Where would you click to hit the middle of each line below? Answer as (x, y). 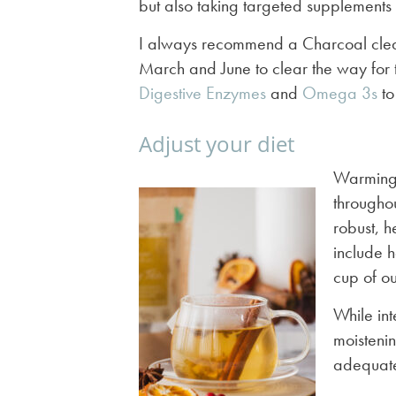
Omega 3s (339, 93)
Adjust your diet (216, 144)
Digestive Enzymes (202, 93)
